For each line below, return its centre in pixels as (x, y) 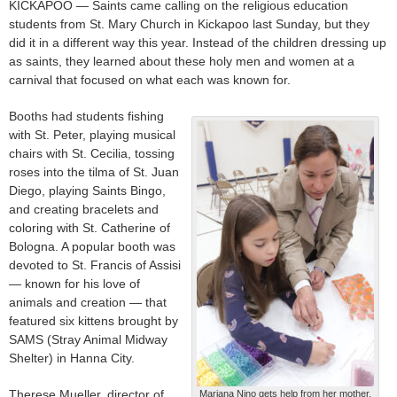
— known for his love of (74, 284)
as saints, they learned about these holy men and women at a (182, 62)
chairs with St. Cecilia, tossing (92, 154)
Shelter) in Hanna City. (72, 358)
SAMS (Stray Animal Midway (88, 340)
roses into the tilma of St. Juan (94, 172)
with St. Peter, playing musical (92, 135)
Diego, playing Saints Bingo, (87, 191)
